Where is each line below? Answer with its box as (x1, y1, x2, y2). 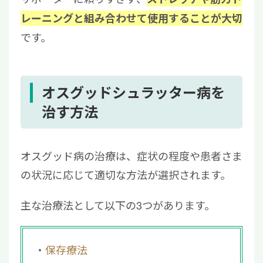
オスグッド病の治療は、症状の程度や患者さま (21, 148, 242, 164)
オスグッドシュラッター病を (42, 82, 225, 103)
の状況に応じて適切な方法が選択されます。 (21, 167, 231, 183)
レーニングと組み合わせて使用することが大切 (21, 11, 242, 26)
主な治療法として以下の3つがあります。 (21, 197, 215, 213)
